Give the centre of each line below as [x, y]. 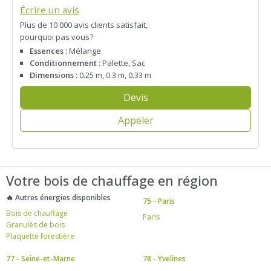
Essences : [48, 51]
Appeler [135, 120]
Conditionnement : [65, 63]
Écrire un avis [50, 9]
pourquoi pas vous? [57, 37]
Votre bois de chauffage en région [112, 181]
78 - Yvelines [164, 259]
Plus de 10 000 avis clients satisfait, [84, 24]
